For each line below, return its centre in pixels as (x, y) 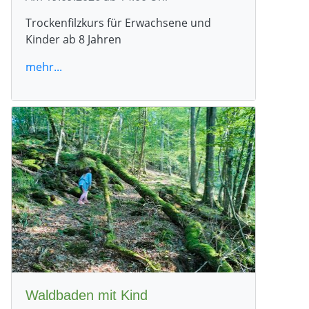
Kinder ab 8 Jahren (73, 39)
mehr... (44, 67)
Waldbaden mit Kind (87, 295)
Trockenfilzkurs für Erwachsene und (118, 22)
